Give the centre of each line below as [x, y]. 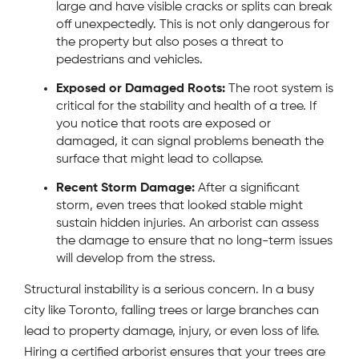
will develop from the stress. [136, 259]
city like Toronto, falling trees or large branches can [171, 311]
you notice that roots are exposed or [163, 124]
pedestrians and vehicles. [129, 60]
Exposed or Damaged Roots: [141, 89]
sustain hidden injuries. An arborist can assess [188, 224]
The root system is [279, 89]
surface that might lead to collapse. [160, 159]
